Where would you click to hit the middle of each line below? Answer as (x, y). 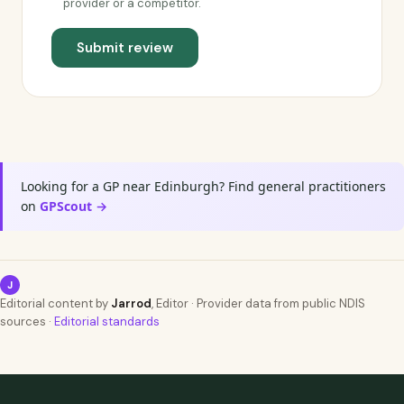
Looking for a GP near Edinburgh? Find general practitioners (203, 186)
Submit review (125, 48)
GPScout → (73, 206)
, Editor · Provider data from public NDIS (258, 303)
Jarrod (131, 303)
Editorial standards (107, 321)
